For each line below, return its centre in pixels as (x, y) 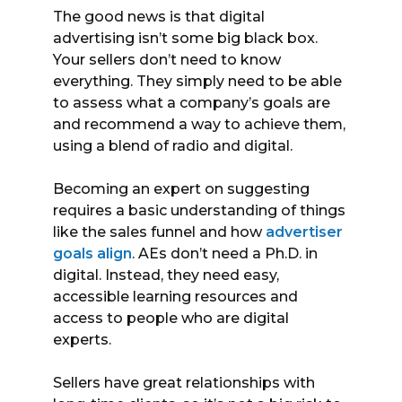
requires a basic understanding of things (199, 210)
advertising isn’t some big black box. (185, 38)
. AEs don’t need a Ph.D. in (225, 253)
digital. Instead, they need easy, (166, 275)
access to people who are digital (171, 318)
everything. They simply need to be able (197, 81)
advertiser (304, 232)
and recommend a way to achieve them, (199, 124)
